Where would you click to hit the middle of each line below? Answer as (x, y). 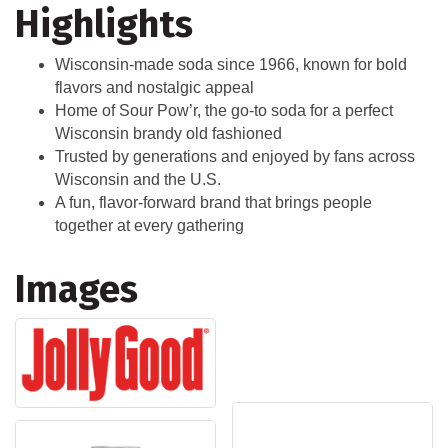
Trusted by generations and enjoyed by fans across (235, 156)
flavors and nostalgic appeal (154, 87)
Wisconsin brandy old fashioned (168, 133)
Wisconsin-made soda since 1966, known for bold (231, 64)
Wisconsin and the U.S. (138, 179)
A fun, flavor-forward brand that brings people (213, 202)
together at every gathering (149, 225)
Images (76, 288)
